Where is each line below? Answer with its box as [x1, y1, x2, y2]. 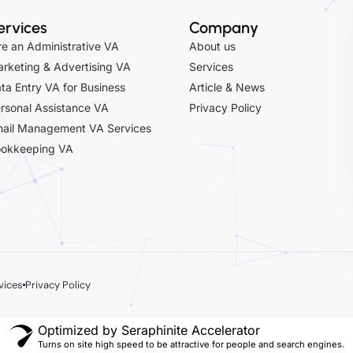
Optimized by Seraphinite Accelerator [37, 321, 260, 338]
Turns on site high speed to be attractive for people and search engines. [37, 338, 344, 350]
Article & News [189, 80, 265, 94]
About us [189, 39, 236, 53]
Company [189, 17, 258, 37]
